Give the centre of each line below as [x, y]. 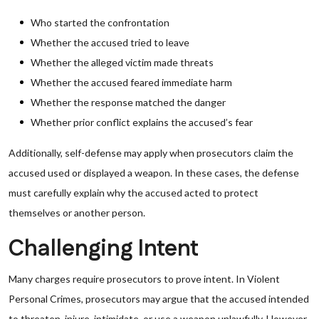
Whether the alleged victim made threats [122, 62]
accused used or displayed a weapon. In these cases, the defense [154, 173]
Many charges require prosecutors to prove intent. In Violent [144, 279]
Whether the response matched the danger [128, 102]
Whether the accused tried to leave [110, 42]
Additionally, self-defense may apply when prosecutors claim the [151, 153]
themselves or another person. [77, 213]
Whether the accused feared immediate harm [131, 82]
